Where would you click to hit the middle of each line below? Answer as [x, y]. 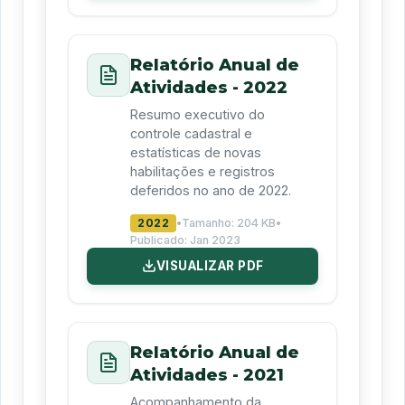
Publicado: [160, 240]
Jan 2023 [215, 240]
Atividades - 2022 [209, 88]
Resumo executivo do [198, 114]
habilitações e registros [202, 171]
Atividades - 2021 [207, 375]
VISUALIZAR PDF [210, 265]
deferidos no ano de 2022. [211, 190]
